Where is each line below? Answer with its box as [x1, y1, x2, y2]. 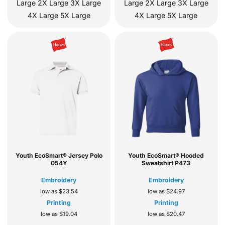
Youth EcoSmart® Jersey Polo [15, 152, 102, 160]
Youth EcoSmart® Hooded [128, 152, 204, 160]
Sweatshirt [142, 159, 174, 167]
